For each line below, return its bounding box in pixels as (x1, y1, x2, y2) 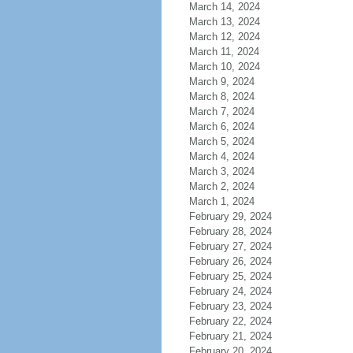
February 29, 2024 (188, 210, 272, 222)
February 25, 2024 (188, 270, 272, 282)
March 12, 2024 (188, 31, 260, 43)
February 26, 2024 (188, 255, 272, 267)
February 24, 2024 (188, 285, 272, 297)
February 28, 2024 (188, 225, 272, 237)
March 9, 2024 (188, 76, 255, 87)
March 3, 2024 (188, 165, 255, 177)
